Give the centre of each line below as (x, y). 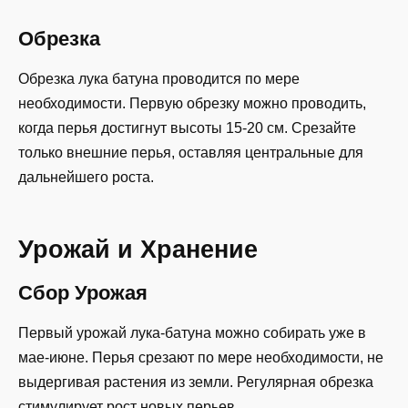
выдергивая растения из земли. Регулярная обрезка (196, 382)
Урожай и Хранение (138, 249)
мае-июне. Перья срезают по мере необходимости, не (201, 358)
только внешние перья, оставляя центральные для (191, 153)
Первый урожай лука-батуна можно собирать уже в (192, 333)
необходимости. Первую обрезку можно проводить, (192, 104)
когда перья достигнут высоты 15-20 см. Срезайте (187, 128)
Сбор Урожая (83, 292)
